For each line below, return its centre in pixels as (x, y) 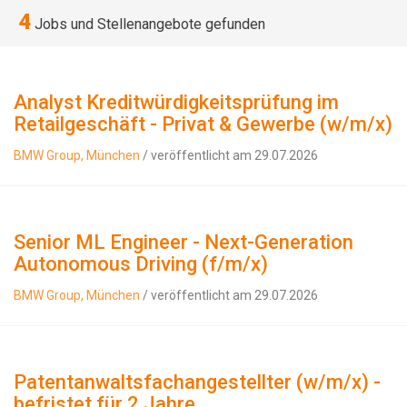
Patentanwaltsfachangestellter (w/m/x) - (197, 382)
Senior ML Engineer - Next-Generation (184, 242)
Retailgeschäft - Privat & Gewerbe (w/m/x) (203, 124)
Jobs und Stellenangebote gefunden (148, 24)
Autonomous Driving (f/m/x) (141, 264)
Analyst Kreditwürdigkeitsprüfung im (176, 102)
